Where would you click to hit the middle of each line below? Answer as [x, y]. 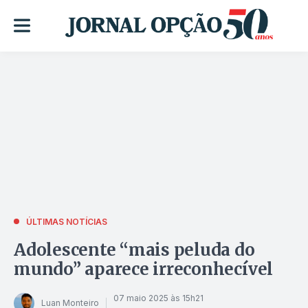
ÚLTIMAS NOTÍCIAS [67, 221]
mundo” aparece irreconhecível [144, 269]
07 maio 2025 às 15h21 [158, 298]
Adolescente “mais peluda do [134, 250]
